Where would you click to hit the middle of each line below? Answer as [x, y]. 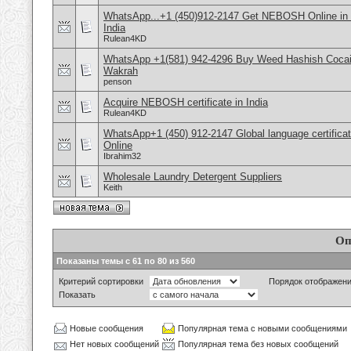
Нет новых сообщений [114, 344]
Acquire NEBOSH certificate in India [186, 102]
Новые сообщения [107, 328]
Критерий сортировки [101, 281]
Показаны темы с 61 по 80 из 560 [126, 261]
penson [118, 81]
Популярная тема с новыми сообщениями [262, 328]
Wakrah [121, 71]
